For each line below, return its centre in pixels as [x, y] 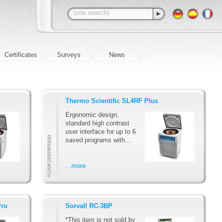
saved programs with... [98, 140]
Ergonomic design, [92, 114]
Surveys [69, 55]
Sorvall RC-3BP [89, 206]
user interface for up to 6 [101, 131]
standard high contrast [97, 123]
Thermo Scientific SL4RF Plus [112, 101]
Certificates [21, 55]
